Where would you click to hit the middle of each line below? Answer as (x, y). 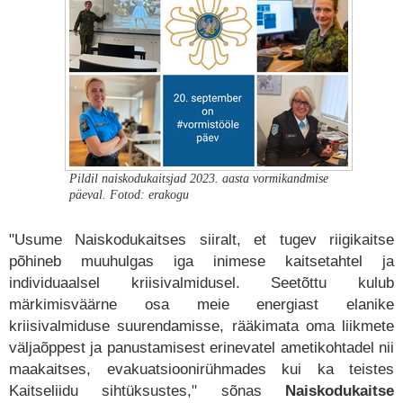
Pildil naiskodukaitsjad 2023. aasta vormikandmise (198, 179)
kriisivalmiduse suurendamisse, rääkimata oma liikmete (201, 326)
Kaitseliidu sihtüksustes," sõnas (147, 391)
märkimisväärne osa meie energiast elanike (201, 304)
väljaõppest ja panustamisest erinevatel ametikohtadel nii (201, 348)
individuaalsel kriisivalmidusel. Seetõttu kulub (201, 283)
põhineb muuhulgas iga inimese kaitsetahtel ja (201, 261)
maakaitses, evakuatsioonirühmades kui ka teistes (201, 369)
